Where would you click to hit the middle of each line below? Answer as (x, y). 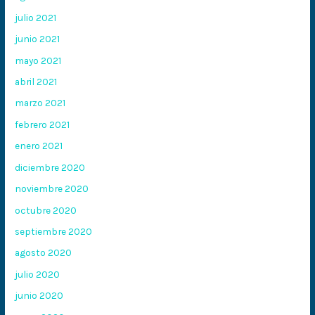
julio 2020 (38, 274)
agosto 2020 (44, 253)
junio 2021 (38, 39)
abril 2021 (36, 82)
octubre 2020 (46, 210)
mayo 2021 (38, 60)
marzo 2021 (40, 103)
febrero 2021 (43, 124)
